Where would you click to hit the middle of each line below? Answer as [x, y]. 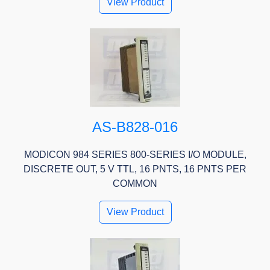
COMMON [135, 184]
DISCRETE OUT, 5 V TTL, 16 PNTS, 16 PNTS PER [135, 169]
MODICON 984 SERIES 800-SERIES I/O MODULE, [135, 155]
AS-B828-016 [135, 127]
